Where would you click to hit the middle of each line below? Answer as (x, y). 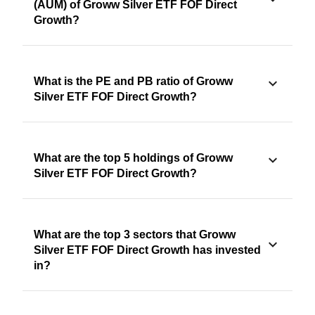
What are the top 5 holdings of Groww (133, 158)
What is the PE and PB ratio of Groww (133, 82)
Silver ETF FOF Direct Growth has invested (147, 250)
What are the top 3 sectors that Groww (135, 235)
